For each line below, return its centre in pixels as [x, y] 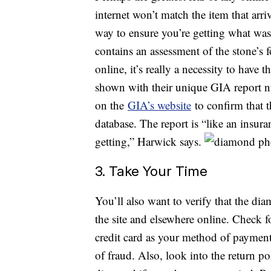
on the [111, 105]
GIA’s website [159, 105]
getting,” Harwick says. [150, 142]
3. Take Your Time [151, 171]
